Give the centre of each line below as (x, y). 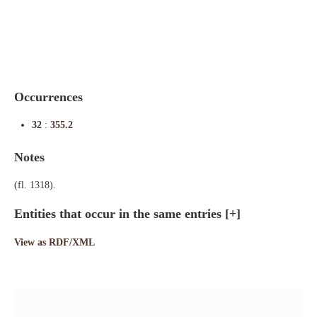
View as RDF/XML (54, 242)
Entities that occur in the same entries (120, 214)
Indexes (22, 13)
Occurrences (48, 97)
